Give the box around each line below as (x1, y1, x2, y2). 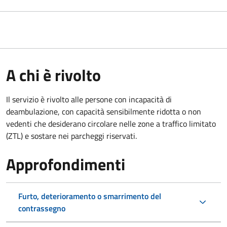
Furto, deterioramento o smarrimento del (18, 190, 161, 202)
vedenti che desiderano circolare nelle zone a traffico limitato (6, 117, 216, 130)
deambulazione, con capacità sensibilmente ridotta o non (6, 105, 201, 118)
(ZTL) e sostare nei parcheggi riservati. (6, 129, 137, 142)
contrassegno (18, 202, 65, 214)
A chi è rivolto (6, 62, 101, 87)
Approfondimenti (6, 152, 125, 176)
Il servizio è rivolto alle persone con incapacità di (6, 93, 172, 105)
